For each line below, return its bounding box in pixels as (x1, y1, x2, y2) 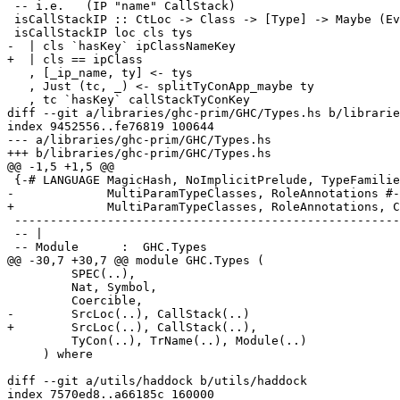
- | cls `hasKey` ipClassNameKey (7, 39, 236, 54)
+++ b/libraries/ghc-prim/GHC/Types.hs (7, 146, 271, 161)
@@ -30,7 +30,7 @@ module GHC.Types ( (7, 254, 264, 268)
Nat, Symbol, (7, 280, 71, 295)
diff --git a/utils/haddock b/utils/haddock (7, 374, 307, 388)
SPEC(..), (7, 267, 71, 281)
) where (7, 347, 43, 362)
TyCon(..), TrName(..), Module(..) (7, 334, 71, 348)
